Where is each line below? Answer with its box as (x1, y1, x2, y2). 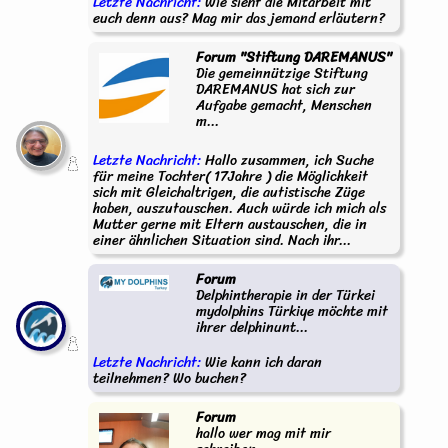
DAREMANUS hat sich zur (196, 77, 355, 102)
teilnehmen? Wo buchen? (93, 366, 246, 391)
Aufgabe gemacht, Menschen (196, 93, 372, 118)
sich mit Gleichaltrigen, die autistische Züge (93, 180, 365, 205)
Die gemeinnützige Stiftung (196, 61, 368, 86)
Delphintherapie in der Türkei (196, 283, 375, 308)
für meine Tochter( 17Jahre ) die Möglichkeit (93, 164, 368, 189)
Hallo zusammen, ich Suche (205, 148, 374, 173)
